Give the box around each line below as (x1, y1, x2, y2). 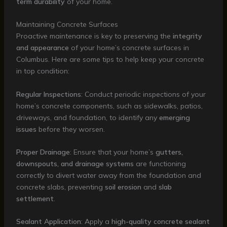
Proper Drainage (16, 147, 70, 157)
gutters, (155, 147, 183, 157)
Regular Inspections (16, 89, 81, 99)
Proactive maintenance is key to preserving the (16, 31, 173, 41)
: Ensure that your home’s (69, 147, 156, 157)
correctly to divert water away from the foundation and (16, 170, 201, 180)
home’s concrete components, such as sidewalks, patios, (16, 101, 203, 110)
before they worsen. (36, 124, 105, 134)
